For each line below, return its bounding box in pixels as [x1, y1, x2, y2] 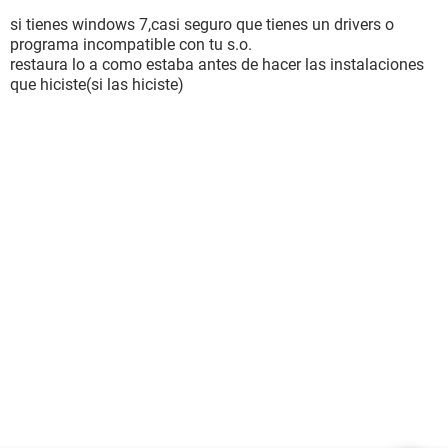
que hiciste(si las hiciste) [10, 75, 184, 94]
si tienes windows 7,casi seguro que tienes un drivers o [10, 15, 394, 34]
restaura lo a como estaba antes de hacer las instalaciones [10, 55, 424, 74]
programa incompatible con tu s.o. [10, 35, 252, 54]
